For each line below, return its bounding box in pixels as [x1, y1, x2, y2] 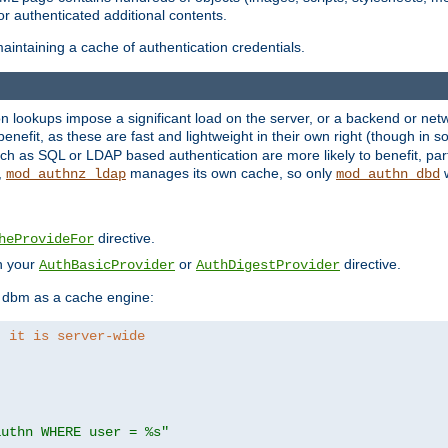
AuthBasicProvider [39, 257, 175, 274]
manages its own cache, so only [126, 165, 336, 182]
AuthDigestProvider [196, 257, 340, 274]
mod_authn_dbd [336, 166, 440, 183]
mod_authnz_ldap [6, 166, 126, 183]
